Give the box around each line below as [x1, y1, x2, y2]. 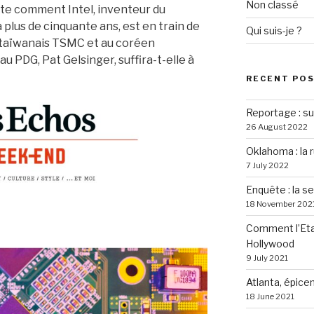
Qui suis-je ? [245, 25, 302, 36]
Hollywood [245, 238, 294, 250]
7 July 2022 [245, 161, 289, 170]
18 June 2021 [245, 292, 294, 301]
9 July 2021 [245, 253, 288, 263]
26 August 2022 [245, 122, 308, 132]
